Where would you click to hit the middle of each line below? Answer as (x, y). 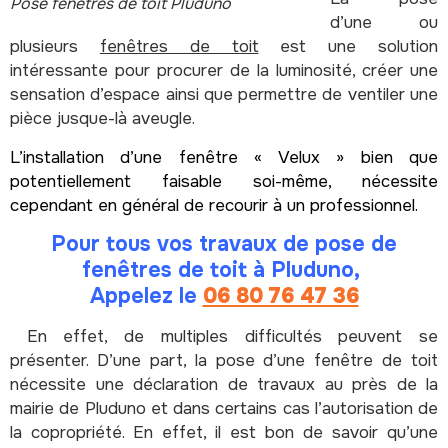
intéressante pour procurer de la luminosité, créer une (224, 71)
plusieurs (55, 47)
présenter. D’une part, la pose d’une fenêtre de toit (224, 360)
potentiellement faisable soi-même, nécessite (224, 181)
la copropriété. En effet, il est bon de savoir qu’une (224, 432)
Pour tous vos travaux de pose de (224, 244)
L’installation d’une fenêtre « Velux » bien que (224, 157)
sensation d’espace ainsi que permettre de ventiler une (224, 95)
